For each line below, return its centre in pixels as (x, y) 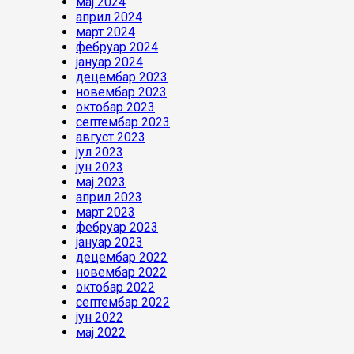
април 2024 (109, 17)
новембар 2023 (121, 92)
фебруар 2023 (117, 228)
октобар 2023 (115, 107)
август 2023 (111, 137)
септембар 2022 (123, 303)
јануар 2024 (109, 62)
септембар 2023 (123, 122)
